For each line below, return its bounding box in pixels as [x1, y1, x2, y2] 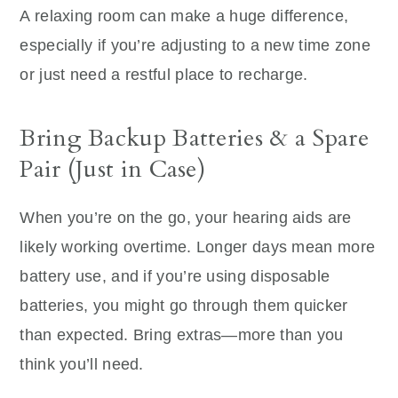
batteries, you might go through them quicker [20, 296, 348, 314]
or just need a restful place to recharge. [20, 65, 308, 84]
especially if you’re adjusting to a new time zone [20, 36, 371, 54]
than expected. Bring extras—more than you [20, 325, 344, 344]
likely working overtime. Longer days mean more [20, 237, 376, 256]
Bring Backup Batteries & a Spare [20, 121, 369, 155]
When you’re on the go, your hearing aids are [20, 208, 352, 227]
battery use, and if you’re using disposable [20, 267, 330, 285]
